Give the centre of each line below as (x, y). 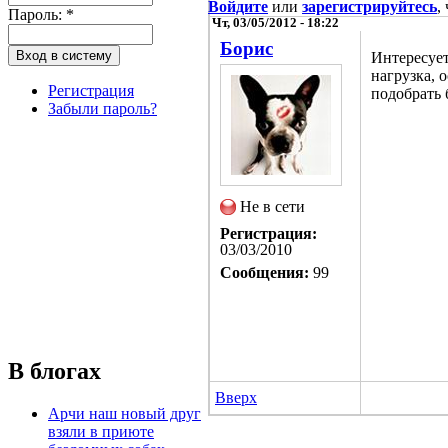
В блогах (54, 370)
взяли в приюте (101, 431)
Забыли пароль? (102, 108)
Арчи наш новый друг (124, 413)
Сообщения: (264, 272)
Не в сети (272, 206)
